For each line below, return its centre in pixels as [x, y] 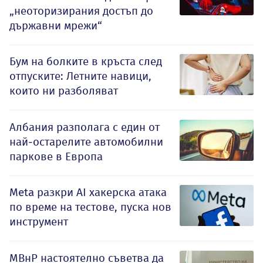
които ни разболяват [64, 91]
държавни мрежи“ [56, 26]
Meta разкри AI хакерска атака [88, 193]
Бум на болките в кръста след [86, 62]
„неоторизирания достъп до [81, 11]
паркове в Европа [56, 157]
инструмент [39, 222]
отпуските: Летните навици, [80, 76]
